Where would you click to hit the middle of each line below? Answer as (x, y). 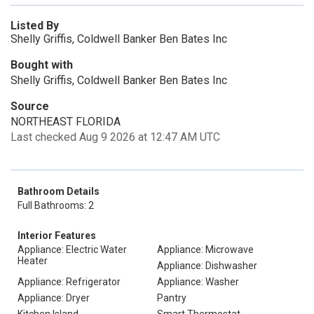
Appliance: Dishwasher (207, 266)
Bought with (42, 65)
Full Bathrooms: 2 (56, 205)
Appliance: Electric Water (72, 250)
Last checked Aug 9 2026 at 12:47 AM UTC (115, 137)
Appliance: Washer (198, 282)
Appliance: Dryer (54, 298)
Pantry (172, 298)
